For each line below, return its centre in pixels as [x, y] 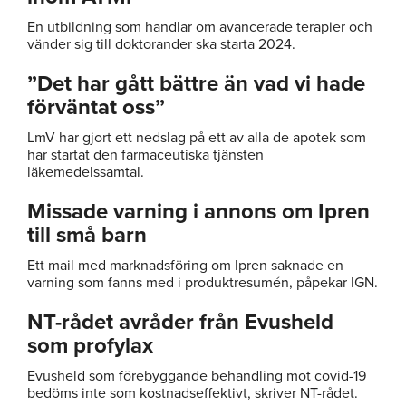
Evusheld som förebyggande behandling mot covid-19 [197, 376]
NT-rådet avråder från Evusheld [180, 322]
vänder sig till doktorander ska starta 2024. [161, 44]
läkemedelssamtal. [86, 172]
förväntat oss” [96, 107]
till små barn [87, 235]
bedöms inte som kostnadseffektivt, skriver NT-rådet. [193, 393]
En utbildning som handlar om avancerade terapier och [200, 27]
